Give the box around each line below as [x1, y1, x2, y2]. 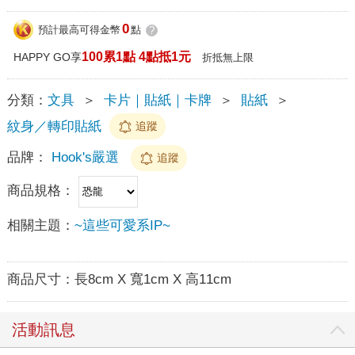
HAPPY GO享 [13, 50, 82, 63]
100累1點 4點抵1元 [81, 49, 191, 63]
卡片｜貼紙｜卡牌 [103, 92, 212, 108]
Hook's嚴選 [51, 149, 119, 165]
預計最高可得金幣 [37, 24, 120, 36]
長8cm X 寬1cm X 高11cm [74, 271, 231, 287]
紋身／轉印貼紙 [6, 118, 101, 134]
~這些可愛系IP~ [74, 217, 170, 233]
